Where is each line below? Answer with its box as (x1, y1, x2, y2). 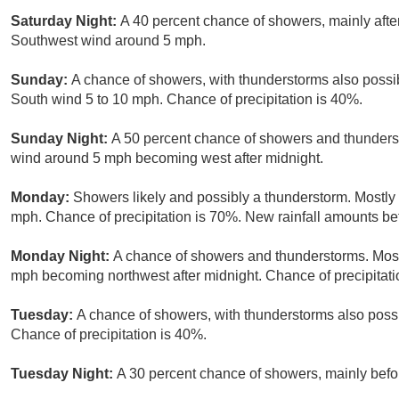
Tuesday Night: (11, 366, 117, 382)
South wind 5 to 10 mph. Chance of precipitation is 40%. (11, 92, 362, 108)
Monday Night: (11, 248, 113, 265)
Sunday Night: (11, 131, 111, 147)
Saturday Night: (11, 13, 120, 29)
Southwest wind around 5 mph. (11, 33, 206, 49)
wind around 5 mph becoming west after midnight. (11, 151, 323, 167)
